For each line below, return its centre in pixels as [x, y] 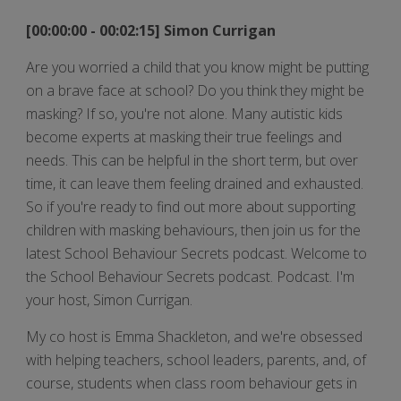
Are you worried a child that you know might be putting [197, 67]
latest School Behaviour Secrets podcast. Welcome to [196, 253]
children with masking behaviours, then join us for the [193, 230]
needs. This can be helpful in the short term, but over [192, 160]
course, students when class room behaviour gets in [192, 383]
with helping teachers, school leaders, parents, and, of [196, 359]
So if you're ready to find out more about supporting [191, 206]
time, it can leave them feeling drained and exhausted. [195, 183]
